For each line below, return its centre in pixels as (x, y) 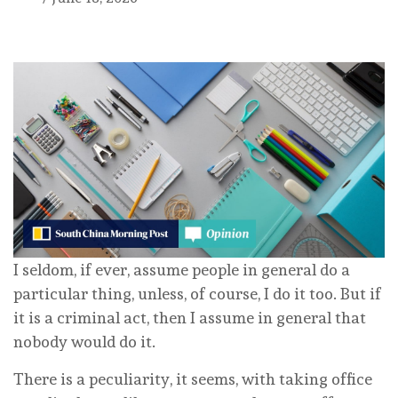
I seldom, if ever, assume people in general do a (182, 269)
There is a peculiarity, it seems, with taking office (193, 378)
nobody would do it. (84, 341)
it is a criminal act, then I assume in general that (190, 317)
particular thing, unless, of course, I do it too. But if (197, 293)
